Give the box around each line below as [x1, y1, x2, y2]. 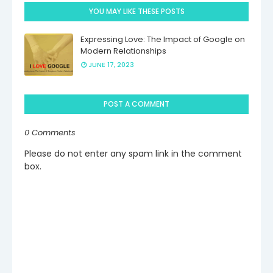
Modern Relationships [80, 45, 166, 57]
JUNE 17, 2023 [88, 60, 134, 70]
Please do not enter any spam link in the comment [24, 147, 242, 160]
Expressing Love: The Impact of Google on [80, 34, 245, 46]
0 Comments [24, 127, 76, 139]
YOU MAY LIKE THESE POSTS [88, 6, 185, 17]
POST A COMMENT [104, 99, 169, 110]
